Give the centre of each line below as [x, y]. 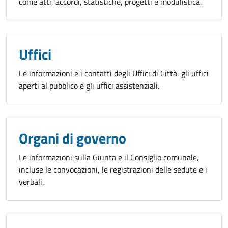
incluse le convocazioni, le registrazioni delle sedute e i [113, 169]
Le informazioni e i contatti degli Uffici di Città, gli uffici [114, 73]
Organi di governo [73, 138]
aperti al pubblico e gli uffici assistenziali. [89, 85]
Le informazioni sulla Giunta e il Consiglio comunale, [109, 157]
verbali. [31, 182]
